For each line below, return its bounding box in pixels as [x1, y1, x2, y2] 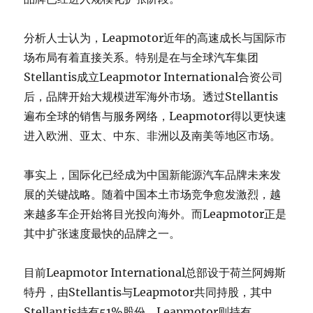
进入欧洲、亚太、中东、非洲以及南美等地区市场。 [24, 128, 282, 143]
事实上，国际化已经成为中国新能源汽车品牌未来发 [24, 167, 282, 182]
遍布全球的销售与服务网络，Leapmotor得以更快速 [24, 108, 287, 123]
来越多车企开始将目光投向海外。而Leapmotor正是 [24, 206, 287, 221]
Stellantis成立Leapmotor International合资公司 [24, 69, 284, 84]
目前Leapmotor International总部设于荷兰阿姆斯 [24, 265, 286, 279]
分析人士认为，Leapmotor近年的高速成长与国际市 [24, 30, 287, 45]
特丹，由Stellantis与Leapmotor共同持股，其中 [24, 284, 273, 299]
